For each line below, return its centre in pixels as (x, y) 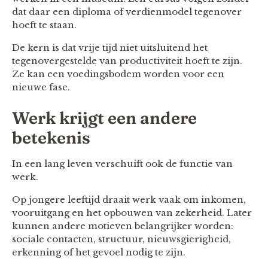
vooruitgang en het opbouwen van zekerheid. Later (132, 212)
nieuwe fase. (41, 87)
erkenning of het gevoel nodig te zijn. (99, 252)
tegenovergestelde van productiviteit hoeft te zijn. (127, 60)
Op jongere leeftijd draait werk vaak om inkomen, (129, 199)
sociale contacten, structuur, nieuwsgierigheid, (121, 239)
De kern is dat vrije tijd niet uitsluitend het (110, 47)
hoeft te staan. (44, 25)
